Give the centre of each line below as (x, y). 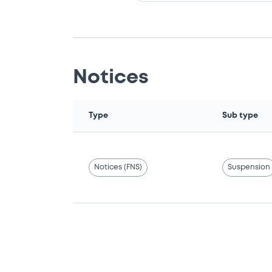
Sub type (240, 115)
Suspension (249, 167)
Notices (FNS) (118, 167)
